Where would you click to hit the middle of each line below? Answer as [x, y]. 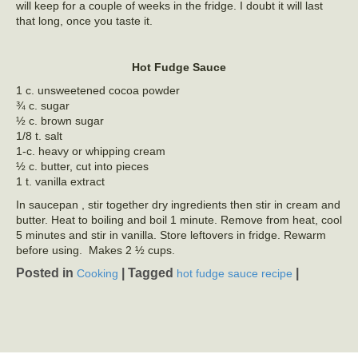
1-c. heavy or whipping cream [91, 151]
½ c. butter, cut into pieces [82, 166]
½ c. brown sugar [60, 121]
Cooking [97, 274]
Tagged [152, 273]
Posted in [46, 273]
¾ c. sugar [43, 105]
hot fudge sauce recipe [235, 274]
